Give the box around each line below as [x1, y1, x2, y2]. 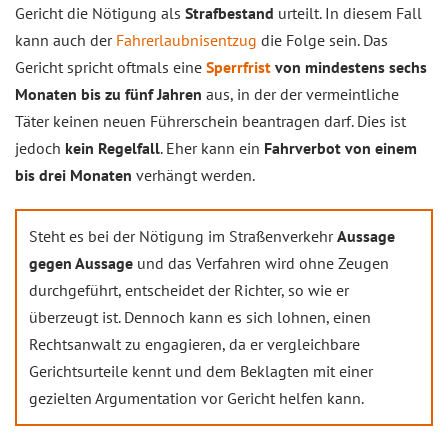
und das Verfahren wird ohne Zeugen [133, 253, 389, 274]
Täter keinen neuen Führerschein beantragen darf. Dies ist [15, 111, 406, 132]
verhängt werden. [132, 165, 255, 186]
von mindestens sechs [271, 57, 427, 78]
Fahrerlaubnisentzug [116, 30, 257, 51]
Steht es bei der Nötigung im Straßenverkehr [29, 226, 337, 247]
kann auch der [15, 30, 116, 51]
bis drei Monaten [15, 165, 132, 186]
